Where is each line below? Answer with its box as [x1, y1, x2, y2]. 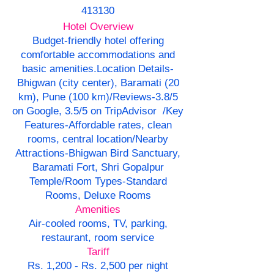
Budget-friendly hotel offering [32, 35, 164, 47]
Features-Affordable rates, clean [24, 119, 172, 131]
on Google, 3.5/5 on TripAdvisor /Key [12, 105, 183, 117]
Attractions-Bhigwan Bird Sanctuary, [15, 147, 180, 160]
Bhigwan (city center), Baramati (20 [17, 77, 179, 89]
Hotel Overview [62, 21, 133, 33]
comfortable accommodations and [21, 49, 175, 61]
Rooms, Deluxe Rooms [45, 190, 151, 202]
